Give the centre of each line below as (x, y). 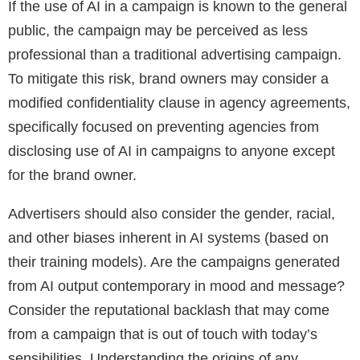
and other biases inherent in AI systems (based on (168, 238)
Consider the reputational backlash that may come (169, 311)
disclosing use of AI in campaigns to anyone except (172, 151)
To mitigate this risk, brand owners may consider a (168, 79)
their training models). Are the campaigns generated (174, 262)
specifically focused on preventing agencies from (164, 127)
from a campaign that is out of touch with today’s (163, 335)
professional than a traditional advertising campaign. (177, 55)
